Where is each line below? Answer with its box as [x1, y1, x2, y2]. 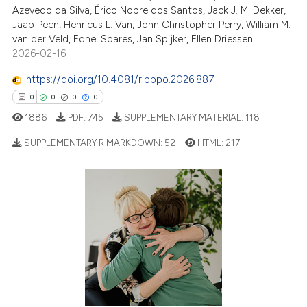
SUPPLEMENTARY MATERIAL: [122, 112, 246, 123]
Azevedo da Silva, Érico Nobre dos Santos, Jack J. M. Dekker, [12, 3, 286, 16]
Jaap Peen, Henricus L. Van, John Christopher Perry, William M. [12, 18, 291, 31]
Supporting [16, 198, 64, 211]
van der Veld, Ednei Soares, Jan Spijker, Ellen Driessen [12, 32, 254, 45]
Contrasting [16, 237, 68, 250]
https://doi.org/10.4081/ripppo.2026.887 [26, 73, 214, 86]
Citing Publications [16, 178, 96, 191]
